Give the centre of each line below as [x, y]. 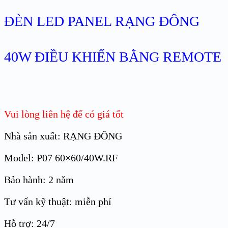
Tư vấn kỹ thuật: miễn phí [58, 202]
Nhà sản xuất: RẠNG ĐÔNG [63, 136]
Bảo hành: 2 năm [39, 180]
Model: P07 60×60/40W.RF [61, 158]
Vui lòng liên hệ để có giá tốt [64, 114]
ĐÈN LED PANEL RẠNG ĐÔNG [102, 21]
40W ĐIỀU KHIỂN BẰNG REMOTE [113, 57]
